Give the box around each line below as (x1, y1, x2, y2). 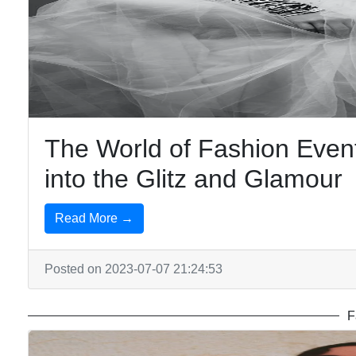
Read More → (55, 211, 133, 225)
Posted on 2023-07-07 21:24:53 (44, 262, 222, 276)
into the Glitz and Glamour (44, 164, 342, 193)
